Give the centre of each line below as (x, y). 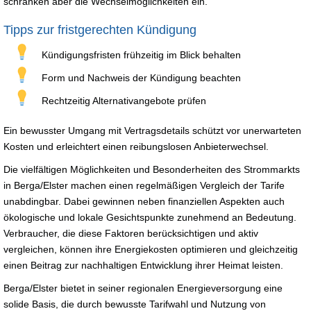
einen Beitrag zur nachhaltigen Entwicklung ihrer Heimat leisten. (143, 265)
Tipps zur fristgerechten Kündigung (100, 30)
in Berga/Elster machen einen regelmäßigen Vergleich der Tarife (144, 185)
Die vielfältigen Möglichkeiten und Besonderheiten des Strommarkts (152, 169)
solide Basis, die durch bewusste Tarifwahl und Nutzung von (135, 304)
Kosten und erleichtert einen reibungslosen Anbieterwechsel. (136, 146)
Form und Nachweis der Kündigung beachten (141, 77)
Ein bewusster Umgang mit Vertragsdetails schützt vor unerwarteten (152, 130)
